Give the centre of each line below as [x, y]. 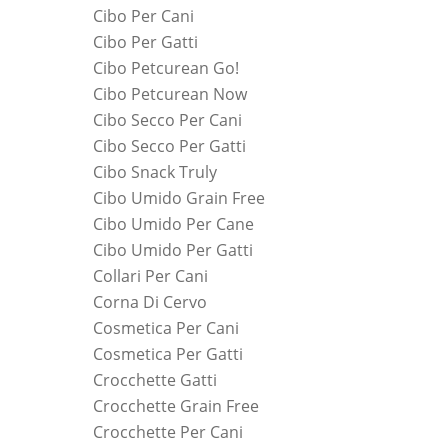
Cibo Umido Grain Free [179, 198]
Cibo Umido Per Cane [173, 224]
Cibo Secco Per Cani [167, 120]
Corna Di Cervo [150, 302]
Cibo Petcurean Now [170, 94]
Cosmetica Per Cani [166, 328]
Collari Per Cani [150, 276]
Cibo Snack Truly [155, 172]
